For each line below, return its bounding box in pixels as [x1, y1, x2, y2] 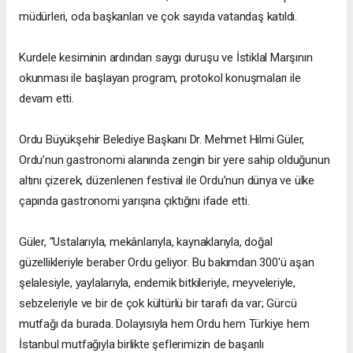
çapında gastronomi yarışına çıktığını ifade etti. [19, 194, 250, 209]
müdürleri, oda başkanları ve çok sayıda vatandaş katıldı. [19, 9, 298, 24]
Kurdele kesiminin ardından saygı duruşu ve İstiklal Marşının [19, 50, 313, 65]
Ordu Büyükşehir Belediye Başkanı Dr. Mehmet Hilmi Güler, [19, 132, 305, 147]
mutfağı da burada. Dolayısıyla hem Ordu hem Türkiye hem [19, 317, 310, 332]
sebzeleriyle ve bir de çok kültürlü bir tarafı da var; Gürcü [19, 296, 297, 311]
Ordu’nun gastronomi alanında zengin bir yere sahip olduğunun [19, 153, 330, 168]
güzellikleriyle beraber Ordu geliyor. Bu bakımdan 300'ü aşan [19, 255, 314, 270]
